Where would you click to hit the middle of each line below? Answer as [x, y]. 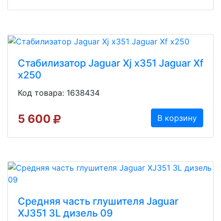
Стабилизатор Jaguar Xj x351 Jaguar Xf [110, 63]
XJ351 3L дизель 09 [65, 213]
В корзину [177, 118]
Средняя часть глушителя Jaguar [98, 202]
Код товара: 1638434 [59, 93]
